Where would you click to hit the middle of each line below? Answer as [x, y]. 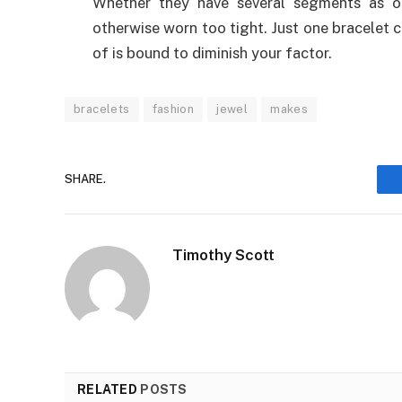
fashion [173, 109]
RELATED [109, 389]
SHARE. [85, 179]
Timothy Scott [223, 254]
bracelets [102, 109]
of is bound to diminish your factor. [212, 52]
